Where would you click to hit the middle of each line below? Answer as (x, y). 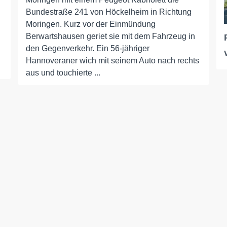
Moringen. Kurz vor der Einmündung (90, 24)
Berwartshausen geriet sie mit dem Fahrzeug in (110, 36)
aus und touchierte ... (63, 73)
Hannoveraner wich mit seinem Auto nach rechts (112, 61)
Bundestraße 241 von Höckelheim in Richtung (108, 12)
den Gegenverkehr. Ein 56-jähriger (87, 48)
